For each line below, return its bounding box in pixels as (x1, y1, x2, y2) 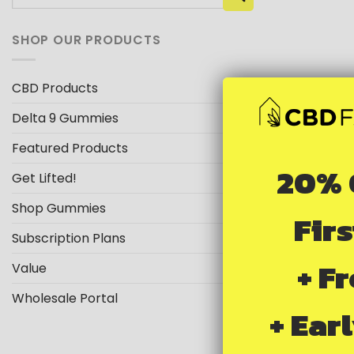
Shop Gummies (12, 198, 106, 217)
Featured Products (12, 138, 128, 157)
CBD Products (12, 78, 98, 97)
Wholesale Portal (12, 288, 118, 307)
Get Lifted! (12, 168, 77, 187)
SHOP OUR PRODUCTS (12, 31, 161, 50)
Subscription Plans (12, 228, 126, 247)
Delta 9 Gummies (12, 108, 119, 127)
